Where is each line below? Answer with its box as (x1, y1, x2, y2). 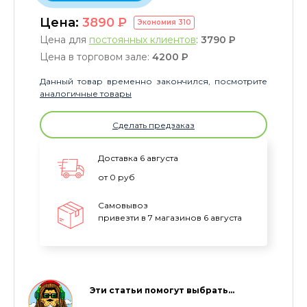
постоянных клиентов (89, 34, 196, 47)
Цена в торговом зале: (40, 51, 152, 64)
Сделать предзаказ (112, 119, 195, 130)
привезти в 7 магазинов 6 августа (98, 212, 242, 223)
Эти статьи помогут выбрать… (90, 285, 234, 296)
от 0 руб (98, 172, 135, 183)
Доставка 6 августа (98, 153, 178, 164)
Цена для (40, 34, 89, 47)
